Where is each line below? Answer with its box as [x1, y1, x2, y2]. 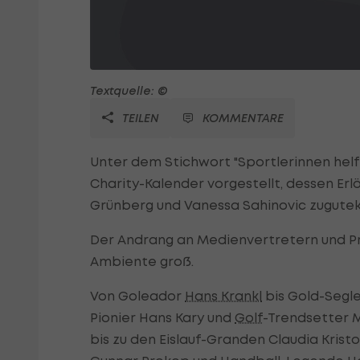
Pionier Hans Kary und [90, 309, 235, 326]
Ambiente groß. [90, 253, 194, 270]
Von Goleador [90, 288, 185, 305]
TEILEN [119, 111, 159, 125]
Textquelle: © [90, 84, 168, 98]
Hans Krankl [185, 288, 262, 305]
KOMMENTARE [202, 111, 284, 125]
